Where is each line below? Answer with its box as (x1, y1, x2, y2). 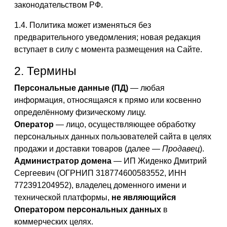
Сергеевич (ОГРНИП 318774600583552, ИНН (14, 169, 186, 177)
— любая (128, 84, 165, 92)
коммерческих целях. (14, 217, 93, 226)
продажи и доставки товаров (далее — (14, 144, 162, 153)
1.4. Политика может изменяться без (14, 21, 151, 29)
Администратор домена (14, 157, 111, 165)
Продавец (162, 144, 200, 153)
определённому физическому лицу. (14, 108, 146, 117)
